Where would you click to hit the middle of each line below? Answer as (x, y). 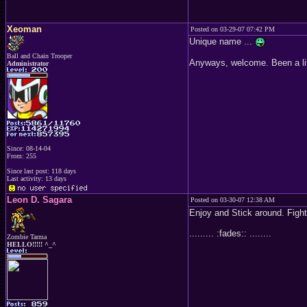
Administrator (28, 63)
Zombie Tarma (27, 237)
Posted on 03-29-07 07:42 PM (233, 29)
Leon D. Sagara (39, 200)
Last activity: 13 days (37, 179)
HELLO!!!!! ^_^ (32, 244)
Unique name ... (222, 41)
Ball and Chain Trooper (39, 56)
